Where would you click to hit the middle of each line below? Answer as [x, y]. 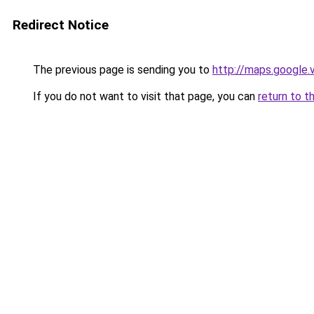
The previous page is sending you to [121, 70]
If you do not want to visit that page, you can [144, 96]
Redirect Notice [61, 25]
